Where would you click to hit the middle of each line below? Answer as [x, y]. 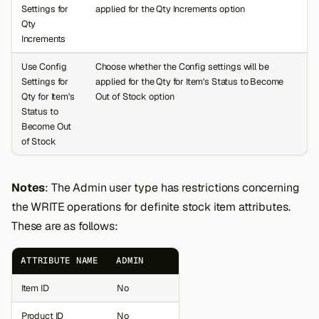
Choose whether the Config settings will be [182, 66]
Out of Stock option [135, 96]
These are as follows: [65, 226]
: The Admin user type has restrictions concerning [172, 187]
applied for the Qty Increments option [170, 9]
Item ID [35, 288]
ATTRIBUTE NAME [59, 260]
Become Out [46, 126]
